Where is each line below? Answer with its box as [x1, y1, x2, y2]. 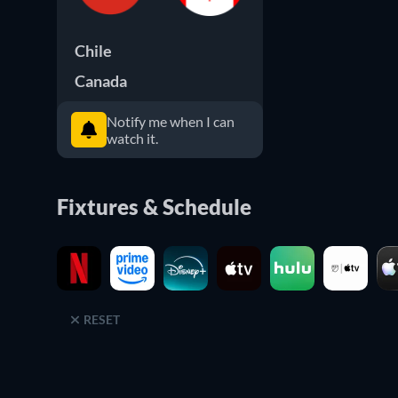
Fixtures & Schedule [57, 194, 251, 219]
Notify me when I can [107, 113, 235, 130]
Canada [75, 71, 127, 91]
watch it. [107, 130, 158, 147]
